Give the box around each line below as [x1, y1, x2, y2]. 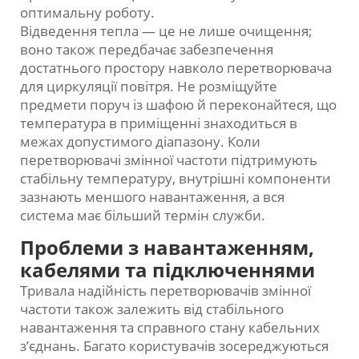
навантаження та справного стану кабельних [20, 318, 320, 337]
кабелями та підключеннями [20, 256, 315, 284]
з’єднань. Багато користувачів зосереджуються [20, 337, 329, 356]
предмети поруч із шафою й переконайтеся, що [20, 95, 337, 115]
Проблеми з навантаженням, [20, 234, 314, 261]
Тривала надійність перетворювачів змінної [20, 281, 311, 301]
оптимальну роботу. [20, 3, 155, 22]
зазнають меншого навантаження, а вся [20, 188, 284, 207]
